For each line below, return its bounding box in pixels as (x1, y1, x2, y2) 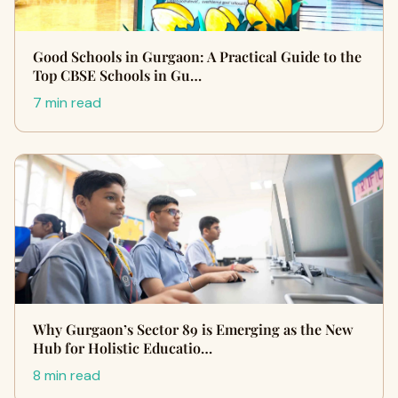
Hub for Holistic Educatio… (33, 338, 212, 357)
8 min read (33, 365, 100, 385)
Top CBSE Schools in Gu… (33, 65, 202, 84)
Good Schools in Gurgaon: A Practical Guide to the (33, 46, 362, 66)
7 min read (33, 92, 101, 112)
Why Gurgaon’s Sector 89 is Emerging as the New (33, 319, 354, 338)
